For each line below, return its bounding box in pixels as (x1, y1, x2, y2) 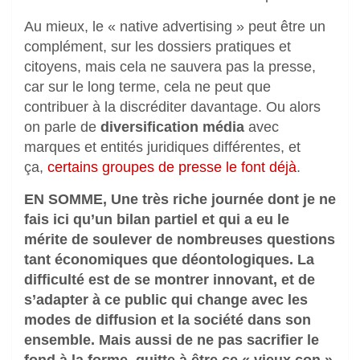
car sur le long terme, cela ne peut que (24, 79, 271, 96)
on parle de (24, 119, 100, 136)
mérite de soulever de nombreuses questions (24, 231, 335, 248)
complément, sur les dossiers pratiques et (24, 39, 291, 55)
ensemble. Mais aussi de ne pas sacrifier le (24, 332, 319, 349)
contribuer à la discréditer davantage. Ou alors (24, 99, 321, 116)
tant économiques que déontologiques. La (24, 252, 314, 268)
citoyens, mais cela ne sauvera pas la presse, (24, 59, 316, 76)
